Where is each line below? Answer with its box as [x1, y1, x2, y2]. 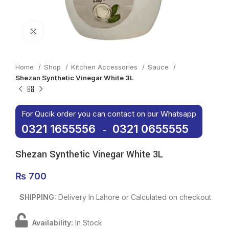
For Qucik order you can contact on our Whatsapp [21, 109, 196, 119]
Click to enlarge [43, 27, 93, 35]
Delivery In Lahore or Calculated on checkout [58, 193, 211, 201]
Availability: [28, 218, 75, 227]
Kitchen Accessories [71, 63, 140, 71]
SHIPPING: [15, 193, 58, 201]
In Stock [75, 218, 102, 227]
